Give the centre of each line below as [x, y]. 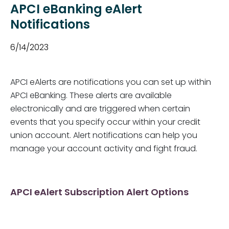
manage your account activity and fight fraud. [104, 149]
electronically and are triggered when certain [100, 109]
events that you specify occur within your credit [105, 123]
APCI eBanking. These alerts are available [91, 96]
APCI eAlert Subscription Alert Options [99, 193]
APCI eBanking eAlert [76, 10]
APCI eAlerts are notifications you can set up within [111, 83]
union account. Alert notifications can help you [104, 136]
